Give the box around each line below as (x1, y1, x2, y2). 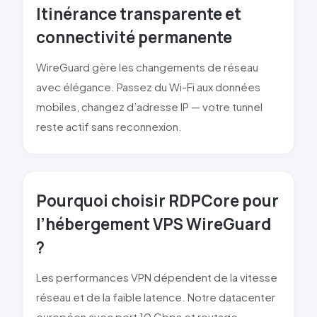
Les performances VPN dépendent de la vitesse (36, 270, 277, 284)
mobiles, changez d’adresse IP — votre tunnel (36, 100, 263, 113)
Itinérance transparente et (36, 3, 241, 25)
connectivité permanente (36, 26, 232, 48)
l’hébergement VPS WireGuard (36, 213, 271, 235)
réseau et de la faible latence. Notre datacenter (36, 290, 275, 304)
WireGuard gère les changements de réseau (36, 60, 258, 74)
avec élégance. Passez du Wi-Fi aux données (36, 80, 260, 93)
